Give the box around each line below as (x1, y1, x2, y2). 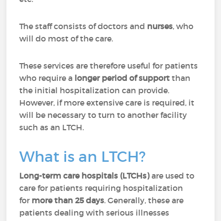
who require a (19, 73, 75, 83)
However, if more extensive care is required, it (19, 98, 195, 108)
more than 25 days (32, 195, 105, 205)
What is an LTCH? (19, 147, 150, 166)
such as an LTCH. (19, 122, 86, 132)
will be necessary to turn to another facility (19, 110, 187, 120)
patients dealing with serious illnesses (19, 208, 170, 218)
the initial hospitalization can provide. (19, 85, 170, 95)
